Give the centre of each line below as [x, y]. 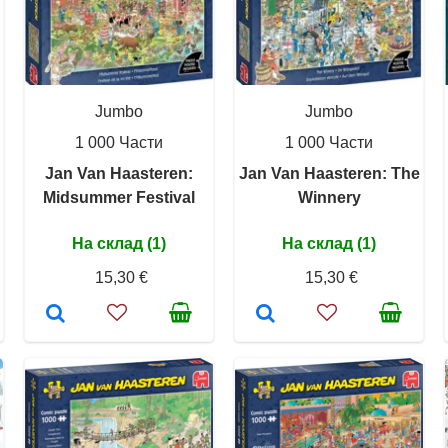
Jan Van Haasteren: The [329, 173]
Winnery [329, 197]
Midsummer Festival [119, 197]
